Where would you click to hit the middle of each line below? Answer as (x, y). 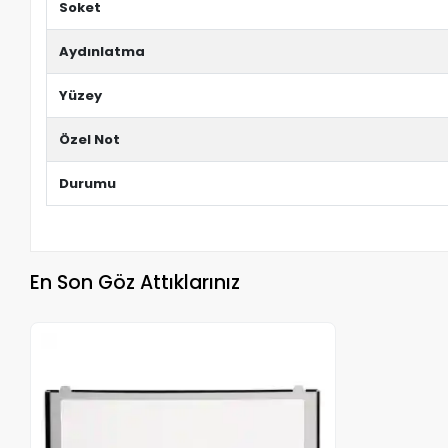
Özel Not (90, 139)
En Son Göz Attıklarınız (135, 282)
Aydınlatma (102, 51)
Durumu (88, 183)
